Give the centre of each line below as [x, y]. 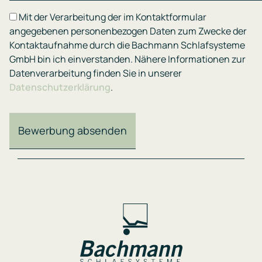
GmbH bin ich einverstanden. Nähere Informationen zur [127, 59]
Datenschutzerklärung [60, 87]
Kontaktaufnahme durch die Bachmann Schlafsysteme [127, 45]
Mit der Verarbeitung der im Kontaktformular [113, 17]
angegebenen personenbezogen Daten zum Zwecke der [128, 31]
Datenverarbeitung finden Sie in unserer [96, 73]
